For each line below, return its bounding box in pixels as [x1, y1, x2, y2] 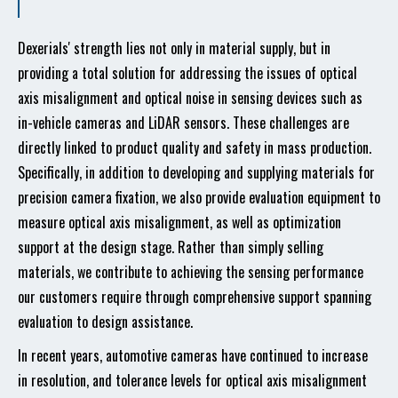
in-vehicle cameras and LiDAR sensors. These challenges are [18, 112, 349, 133]
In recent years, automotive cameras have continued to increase [18, 345, 368, 366]
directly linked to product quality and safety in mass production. [18, 137, 371, 158]
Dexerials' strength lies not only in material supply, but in [18, 37, 330, 59]
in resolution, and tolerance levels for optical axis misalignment [18, 370, 367, 391]
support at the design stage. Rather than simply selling [18, 236, 323, 258]
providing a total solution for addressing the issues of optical [18, 62, 357, 84]
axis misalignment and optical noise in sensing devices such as [18, 87, 362, 108]
